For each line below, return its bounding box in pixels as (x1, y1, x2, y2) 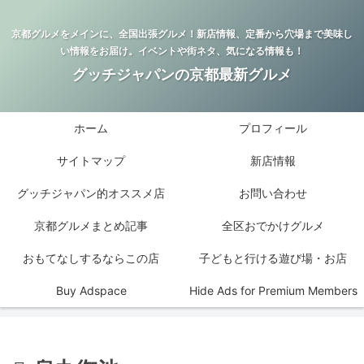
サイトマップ (57, 154, 125, 168)
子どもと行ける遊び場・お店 (199, 251, 347, 266)
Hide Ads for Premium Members (188, 284, 357, 298)
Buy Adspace (55, 284, 127, 298)
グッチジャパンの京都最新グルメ (72, 66, 292, 84)
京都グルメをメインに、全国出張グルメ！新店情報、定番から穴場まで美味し (11, 28, 353, 41)
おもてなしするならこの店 (23, 251, 159, 266)
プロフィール (239, 121, 307, 136)
